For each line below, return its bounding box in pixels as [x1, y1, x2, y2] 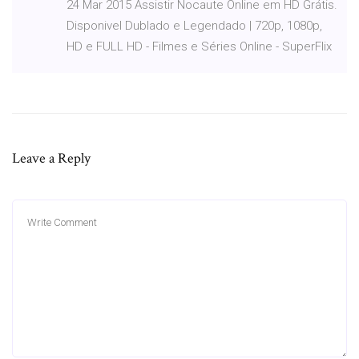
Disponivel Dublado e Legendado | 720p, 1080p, [67, 18, 322, 33]
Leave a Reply [12, 148, 91, 167]
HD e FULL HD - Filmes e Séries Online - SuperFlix [67, 38, 335, 54]
